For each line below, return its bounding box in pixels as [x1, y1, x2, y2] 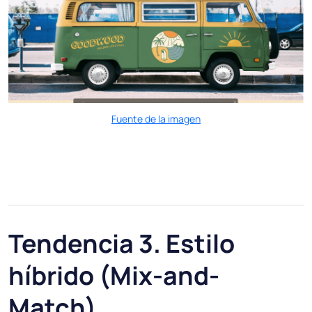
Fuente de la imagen [111, 111, 201, 125]
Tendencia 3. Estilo [8, 226, 235, 260]
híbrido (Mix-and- [8, 258, 219, 292]
